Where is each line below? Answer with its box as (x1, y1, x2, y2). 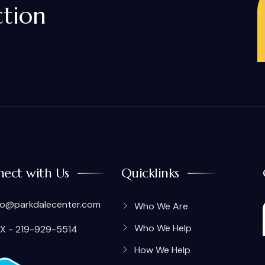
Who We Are (134, 200, 188, 212)
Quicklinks (121, 165, 179, 181)
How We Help (134, 244, 190, 256)
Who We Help (134, 222, 192, 234)
